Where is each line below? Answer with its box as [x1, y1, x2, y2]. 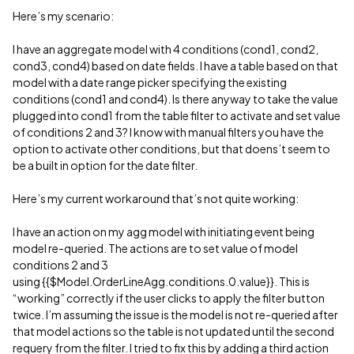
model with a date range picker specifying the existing [13, 75, 287, 89]
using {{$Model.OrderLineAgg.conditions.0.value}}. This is [13, 274, 310, 288]
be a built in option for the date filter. [13, 158, 198, 172]
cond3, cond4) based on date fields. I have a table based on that [13, 58, 338, 73]
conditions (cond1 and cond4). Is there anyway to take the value [13, 92, 338, 106]
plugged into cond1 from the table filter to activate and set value [13, 108, 341, 122]
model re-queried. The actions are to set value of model [13, 241, 298, 255]
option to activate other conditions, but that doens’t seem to [13, 141, 330, 156]
